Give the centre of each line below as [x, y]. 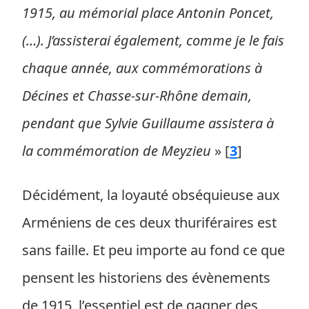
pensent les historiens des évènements [146, 278]
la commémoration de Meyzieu [117, 151]
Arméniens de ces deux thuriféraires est [149, 222]
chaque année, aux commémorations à [142, 68]
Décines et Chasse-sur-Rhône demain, [137, 96]
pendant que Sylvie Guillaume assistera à [148, 123]
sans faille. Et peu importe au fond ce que [153, 250]
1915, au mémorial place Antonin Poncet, [148, 13]
